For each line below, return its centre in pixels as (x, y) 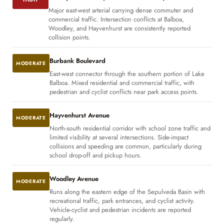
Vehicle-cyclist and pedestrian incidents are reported (120, 210)
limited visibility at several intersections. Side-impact (119, 137)
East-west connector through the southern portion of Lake (127, 74)
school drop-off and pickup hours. (95, 155)
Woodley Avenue (74, 179)
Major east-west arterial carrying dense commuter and (121, 10)
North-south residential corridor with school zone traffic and (130, 128)
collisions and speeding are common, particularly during (125, 146)
